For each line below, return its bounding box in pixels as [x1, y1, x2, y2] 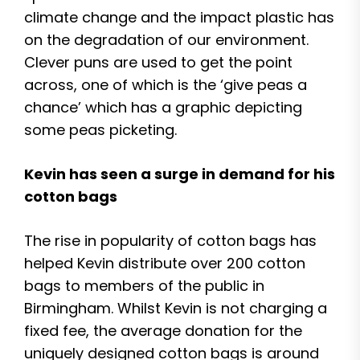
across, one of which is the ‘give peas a [24, 75, 307, 95]
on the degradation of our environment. [24, 30, 309, 50]
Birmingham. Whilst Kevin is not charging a [24, 298, 327, 318]
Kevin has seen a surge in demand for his [24, 164, 335, 184]
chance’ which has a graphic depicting [24, 97, 302, 117]
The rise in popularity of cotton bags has [24, 231, 317, 251]
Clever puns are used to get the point [24, 52, 292, 72]
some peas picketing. [24, 120, 177, 140]
